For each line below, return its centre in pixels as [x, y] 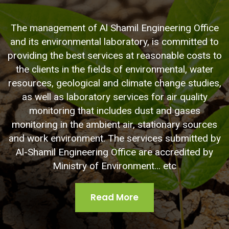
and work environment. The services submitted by [114, 139]
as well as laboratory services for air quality [114, 97]
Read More [114, 198]
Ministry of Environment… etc [114, 166]
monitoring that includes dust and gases [114, 111]
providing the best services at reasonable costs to [114, 56]
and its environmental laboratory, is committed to [114, 42]
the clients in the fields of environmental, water [114, 70]
